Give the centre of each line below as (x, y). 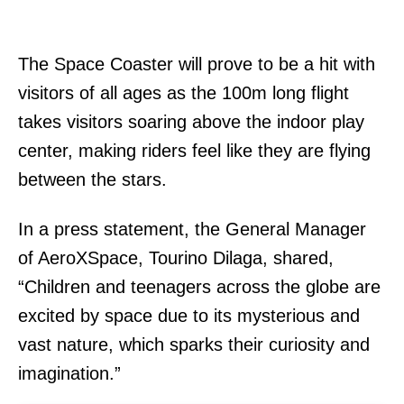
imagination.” (69, 374)
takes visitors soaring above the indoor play (191, 122)
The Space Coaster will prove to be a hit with (197, 64)
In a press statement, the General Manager (192, 230)
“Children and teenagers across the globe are (199, 287)
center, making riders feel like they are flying (194, 151)
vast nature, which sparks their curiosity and (194, 345)
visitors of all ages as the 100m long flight (184, 93)
